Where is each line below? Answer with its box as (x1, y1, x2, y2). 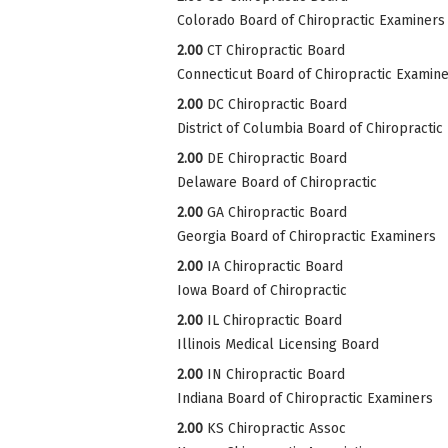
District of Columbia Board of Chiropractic (177, 119, 443, 137)
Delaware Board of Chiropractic (177, 173, 377, 191)
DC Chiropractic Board (207, 95, 347, 113)
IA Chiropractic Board (207, 257, 343, 275)
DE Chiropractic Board (207, 149, 347, 167)
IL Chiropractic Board (207, 311, 342, 329)
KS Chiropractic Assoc (207, 419, 346, 437)
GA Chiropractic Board (207, 203, 347, 221)
